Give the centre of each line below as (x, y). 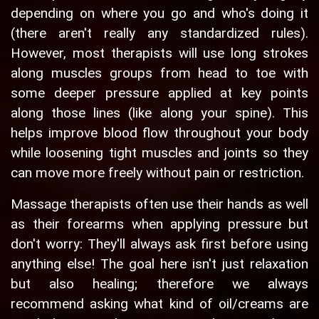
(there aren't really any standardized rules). (159, 33)
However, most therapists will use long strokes (159, 53)
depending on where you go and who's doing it (159, 14)
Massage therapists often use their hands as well (159, 204)
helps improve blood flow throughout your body (159, 133)
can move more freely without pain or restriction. (157, 173)
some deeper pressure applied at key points (159, 93)
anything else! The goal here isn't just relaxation (159, 264)
